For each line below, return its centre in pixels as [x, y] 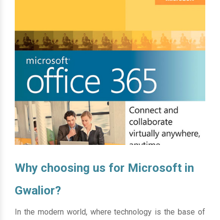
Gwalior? [38, 190]
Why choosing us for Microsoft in [104, 168]
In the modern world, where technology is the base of [110, 212]
